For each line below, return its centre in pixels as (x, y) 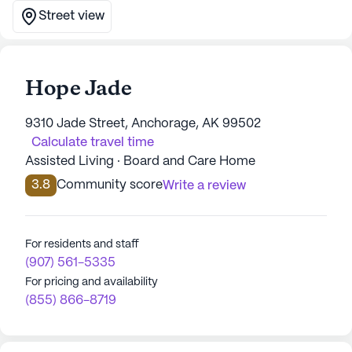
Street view (71, 16)
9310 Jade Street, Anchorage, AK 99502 (143, 124)
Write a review (204, 186)
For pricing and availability (92, 282)
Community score (110, 185)
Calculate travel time (93, 143)
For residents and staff (82, 244)
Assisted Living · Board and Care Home (140, 161)
